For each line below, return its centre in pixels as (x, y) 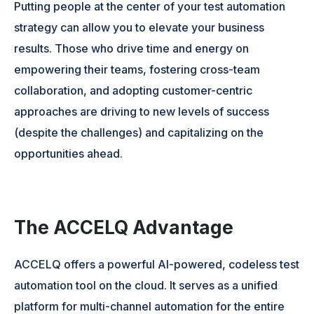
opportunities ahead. (69, 153)
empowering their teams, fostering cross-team (137, 69)
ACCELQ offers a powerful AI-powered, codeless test (157, 265)
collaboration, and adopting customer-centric (134, 90)
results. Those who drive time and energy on (132, 48)
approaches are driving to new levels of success (142, 111)
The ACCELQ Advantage (124, 227)
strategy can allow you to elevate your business (139, 27)
